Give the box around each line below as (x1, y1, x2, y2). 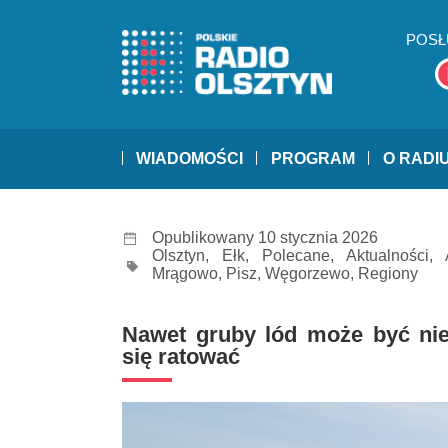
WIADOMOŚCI (136, 150, 243, 168)
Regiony (358, 265, 418, 283)
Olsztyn (152, 247, 205, 265)
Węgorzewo (265, 265, 350, 283)
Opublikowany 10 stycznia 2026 (152, 229, 378, 247)
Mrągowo (152, 265, 218, 283)
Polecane (261, 247, 330, 265)
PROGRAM (271, 150, 355, 168)
